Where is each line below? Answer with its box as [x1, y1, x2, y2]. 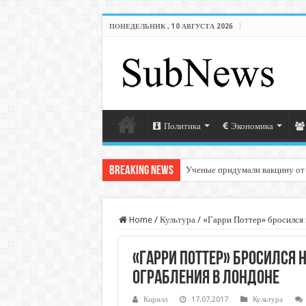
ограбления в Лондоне [132, 269, 279, 288]
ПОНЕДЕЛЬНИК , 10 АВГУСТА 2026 [109, 23, 233, 30]
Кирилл [143, 295, 167, 304]
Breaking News [109, 165, 173, 178]
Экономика [230, 121, 273, 131]
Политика [163, 121, 201, 131]
